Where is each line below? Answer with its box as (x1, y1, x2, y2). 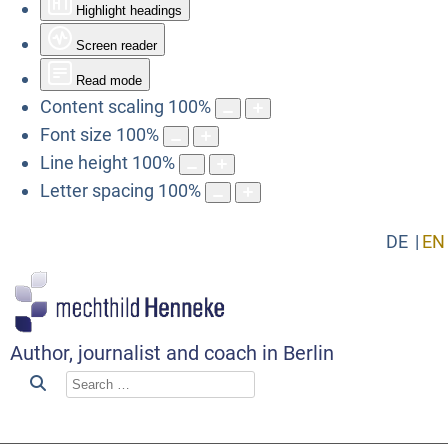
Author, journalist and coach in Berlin (10, 340, 334, 365)
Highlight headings (76, 2, 182, 18)
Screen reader (76, 37, 157, 53)
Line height (40, 151, 128, 173)
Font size (40, 123, 112, 145)
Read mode (76, 72, 142, 88)
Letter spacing (40, 179, 154, 201)
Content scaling (40, 95, 164, 117)
